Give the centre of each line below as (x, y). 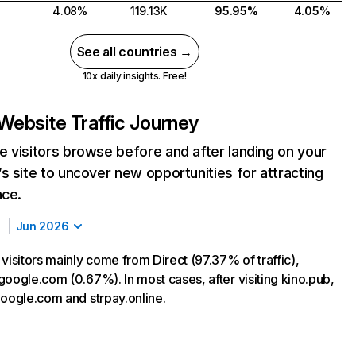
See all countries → (134, 52)
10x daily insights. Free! (134, 76)
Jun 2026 (42, 226)
